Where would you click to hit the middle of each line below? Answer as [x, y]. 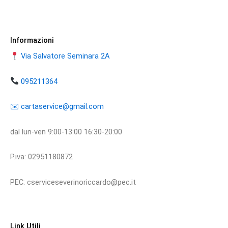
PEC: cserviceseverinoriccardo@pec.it [74, 182]
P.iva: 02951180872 [41, 157]
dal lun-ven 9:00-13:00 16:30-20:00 [66, 132]
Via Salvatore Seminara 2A [65, 56]
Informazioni [32, 40]
